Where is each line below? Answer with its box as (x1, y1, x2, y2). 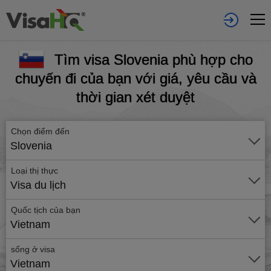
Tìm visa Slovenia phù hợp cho (54, 51, 253, 68)
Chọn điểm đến (11, 126, 72, 136)
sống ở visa (11, 244, 55, 254)
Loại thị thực (11, 166, 58, 175)
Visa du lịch (10, 179, 66, 191)
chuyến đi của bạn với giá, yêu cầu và (15, 70, 256, 87)
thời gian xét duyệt (76, 89, 195, 105)
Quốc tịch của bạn (11, 205, 80, 215)
